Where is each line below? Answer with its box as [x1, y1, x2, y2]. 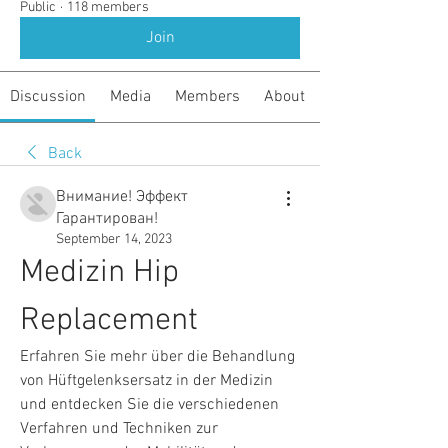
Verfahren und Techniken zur [20, 419, 218, 439]
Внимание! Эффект [56, 187, 188, 207]
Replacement [20, 302, 198, 340]
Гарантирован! [56, 209, 158, 229]
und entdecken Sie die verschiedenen [20, 395, 279, 415]
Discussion [9, 87, 86, 107]
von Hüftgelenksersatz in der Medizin [20, 371, 273, 391]
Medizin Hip [20, 254, 179, 292]
